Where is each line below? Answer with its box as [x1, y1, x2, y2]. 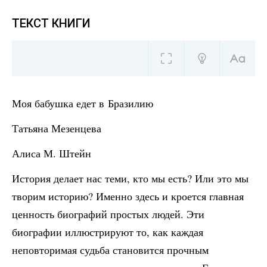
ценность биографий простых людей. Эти [12, 207, 204, 221]
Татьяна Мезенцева [12, 121, 101, 135]
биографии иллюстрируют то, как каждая [12, 225, 203, 239]
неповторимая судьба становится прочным [12, 243, 209, 257]
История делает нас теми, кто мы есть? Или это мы [12, 171, 249, 185]
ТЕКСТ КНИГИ [12, 16, 91, 30]
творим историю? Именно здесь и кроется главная [12, 189, 244, 203]
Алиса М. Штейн [12, 146, 91, 160]
